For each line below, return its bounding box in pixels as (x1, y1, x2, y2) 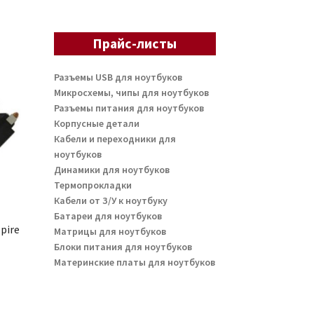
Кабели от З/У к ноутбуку (53, 193, 168, 207)
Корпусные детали (53, 116, 139, 130)
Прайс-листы (93, 34, 177, 52)
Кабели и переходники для (53, 132, 176, 145)
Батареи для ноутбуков (53, 209, 162, 222)
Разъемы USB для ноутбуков (53, 70, 182, 83)
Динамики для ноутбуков (53, 163, 170, 176)
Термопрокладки (53, 178, 132, 191)
